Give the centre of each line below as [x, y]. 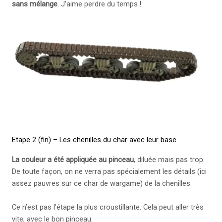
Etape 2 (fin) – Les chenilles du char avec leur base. [95, 139]
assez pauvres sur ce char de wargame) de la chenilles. [102, 183]
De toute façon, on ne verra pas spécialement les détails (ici [109, 171]
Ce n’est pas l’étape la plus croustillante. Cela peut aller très [108, 207]
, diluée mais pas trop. [169, 159]
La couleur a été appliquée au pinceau [73, 159]
